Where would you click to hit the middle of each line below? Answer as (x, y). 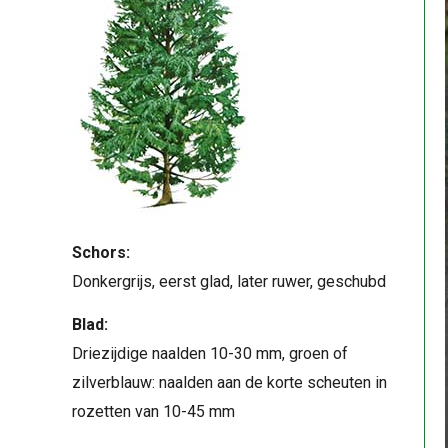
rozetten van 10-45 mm (153, 412)
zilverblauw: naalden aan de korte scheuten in (229, 383)
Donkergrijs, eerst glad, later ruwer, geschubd (229, 281)
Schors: (101, 252)
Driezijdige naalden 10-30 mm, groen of (210, 354)
